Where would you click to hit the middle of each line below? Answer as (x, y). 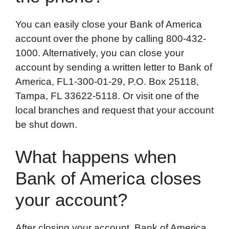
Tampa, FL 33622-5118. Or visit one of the (107, 96)
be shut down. (46, 124)
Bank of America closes (108, 178)
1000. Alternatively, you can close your (100, 53)
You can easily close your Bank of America (109, 24)
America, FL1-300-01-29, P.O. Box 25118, (107, 81)
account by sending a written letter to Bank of (114, 67)
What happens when (96, 157)
